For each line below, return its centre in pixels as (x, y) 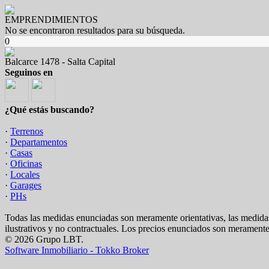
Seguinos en (29, 72)
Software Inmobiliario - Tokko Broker (77, 250)
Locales (25, 174)
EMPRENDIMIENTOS (51, 20)
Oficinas (26, 164)
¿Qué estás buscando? (50, 110)
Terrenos (27, 131)
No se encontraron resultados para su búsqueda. (95, 30)
